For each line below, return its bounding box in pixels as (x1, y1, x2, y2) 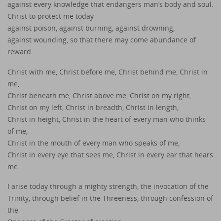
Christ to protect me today (7, 11, 94, 21)
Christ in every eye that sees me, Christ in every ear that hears (7, 149, 213, 159)
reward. (7, 46, 33, 56)
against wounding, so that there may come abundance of (7, 35, 196, 44)
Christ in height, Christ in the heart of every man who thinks (7, 114, 206, 124)
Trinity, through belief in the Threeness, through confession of (7, 193, 213, 203)
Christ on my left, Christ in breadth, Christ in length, (7, 102, 179, 112)
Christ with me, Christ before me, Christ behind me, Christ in (7, 67, 208, 76)
